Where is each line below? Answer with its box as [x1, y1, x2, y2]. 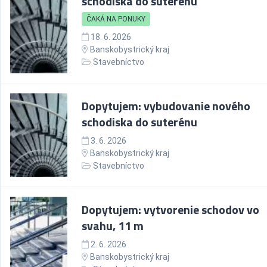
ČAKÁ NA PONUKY [86, 15, 145, 23]
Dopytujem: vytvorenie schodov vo [82, 200, 259, 219]
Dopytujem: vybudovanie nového [82, 97, 250, 115]
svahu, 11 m [82, 216, 144, 235]
